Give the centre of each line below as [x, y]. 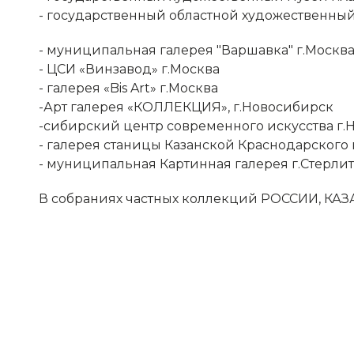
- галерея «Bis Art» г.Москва [128, 88]
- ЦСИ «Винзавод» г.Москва [129, 69]
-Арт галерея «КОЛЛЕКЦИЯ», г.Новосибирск [186, 107]
